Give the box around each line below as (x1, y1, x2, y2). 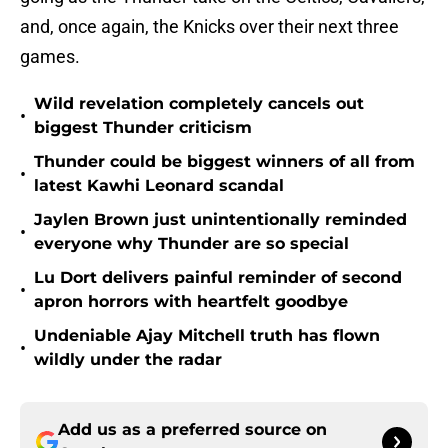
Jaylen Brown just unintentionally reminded (34, 210, 407, 230)
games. (20, 46, 80, 68)
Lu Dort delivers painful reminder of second (34, 268, 402, 288)
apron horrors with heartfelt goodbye (34, 292, 348, 312)
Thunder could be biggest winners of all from (34, 152, 415, 172)
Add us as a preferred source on (58, 420, 327, 440)
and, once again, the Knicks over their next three (20, 16, 399, 38)
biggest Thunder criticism (34, 118, 252, 138)
